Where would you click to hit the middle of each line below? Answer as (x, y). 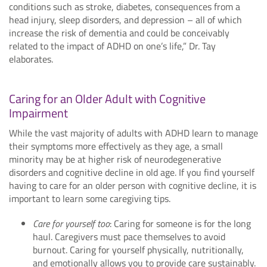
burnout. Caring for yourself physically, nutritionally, (138, 249)
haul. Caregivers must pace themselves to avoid (129, 236)
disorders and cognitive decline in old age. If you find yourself (132, 172)
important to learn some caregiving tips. (90, 198)
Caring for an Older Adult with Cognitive (107, 98)
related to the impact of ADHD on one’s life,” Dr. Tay (112, 46)
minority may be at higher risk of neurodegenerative (115, 159)
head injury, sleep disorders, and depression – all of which (125, 19)
